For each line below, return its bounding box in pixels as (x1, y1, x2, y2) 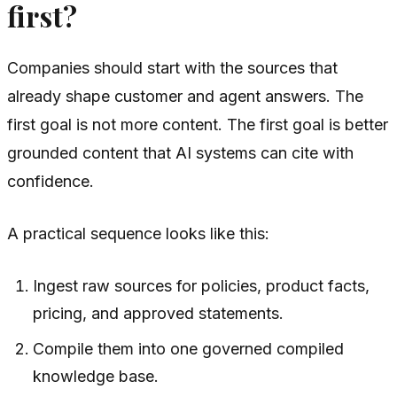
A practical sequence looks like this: (7, 224, 269, 244)
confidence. (7, 172, 94, 191)
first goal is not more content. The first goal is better (7, 115, 388, 135)
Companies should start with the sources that (7, 58, 338, 78)
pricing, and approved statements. (33, 304, 284, 323)
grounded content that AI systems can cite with (7, 144, 354, 163)
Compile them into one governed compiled (33, 339, 345, 359)
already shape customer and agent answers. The (7, 87, 363, 106)
